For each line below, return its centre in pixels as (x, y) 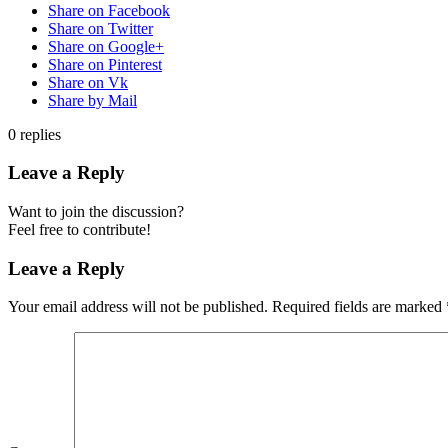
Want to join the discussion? (96, 212)
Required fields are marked (357, 307)
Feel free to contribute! (79, 230)
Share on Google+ (106, 46)
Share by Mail (92, 100)
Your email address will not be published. (138, 307)
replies (40, 134)
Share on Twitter (100, 28)
